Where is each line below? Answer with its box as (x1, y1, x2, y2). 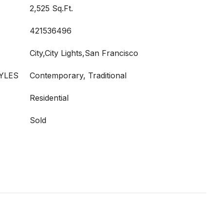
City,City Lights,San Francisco (30, 48, 138, 58)
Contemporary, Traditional (30, 71, 127, 80)
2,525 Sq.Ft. (30, 3, 73, 13)
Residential (30, 93, 69, 103)
